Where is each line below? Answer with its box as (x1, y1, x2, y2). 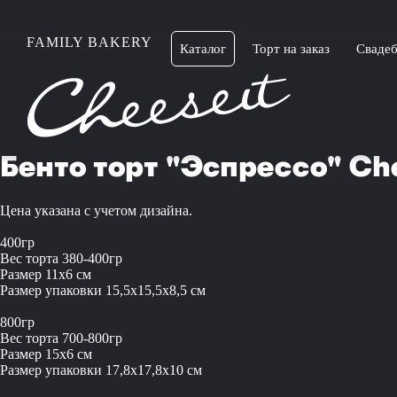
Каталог (180, 42, 226, 56)
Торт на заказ (253, 42, 330, 56)
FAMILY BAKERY (27, 34, 152, 50)
